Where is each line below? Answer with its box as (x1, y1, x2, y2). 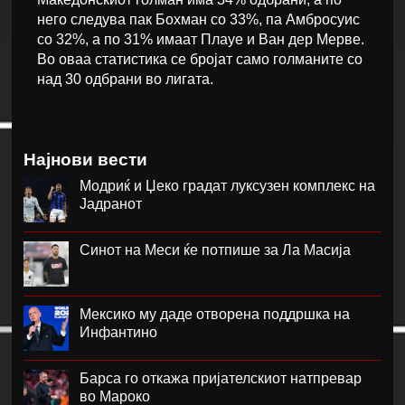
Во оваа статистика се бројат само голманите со (37, 52, 363, 68)
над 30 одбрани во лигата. (37, 71, 214, 88)
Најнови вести (24, 150, 148, 170)
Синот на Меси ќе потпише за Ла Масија (80, 242, 352, 259)
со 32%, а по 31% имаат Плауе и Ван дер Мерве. (37, 32, 365, 48)
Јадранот (80, 196, 143, 212)
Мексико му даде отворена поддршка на (80, 306, 351, 323)
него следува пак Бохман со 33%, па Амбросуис (37, 12, 361, 28)
